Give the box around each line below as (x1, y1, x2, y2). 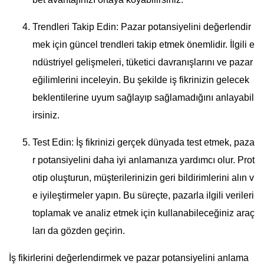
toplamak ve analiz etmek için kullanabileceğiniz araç (32, 208, 255, 219)
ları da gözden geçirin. (32, 226, 125, 236)
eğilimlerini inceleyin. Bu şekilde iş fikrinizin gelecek (32, 75, 249, 85)
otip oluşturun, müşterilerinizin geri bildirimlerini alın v (32, 173, 254, 183)
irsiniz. (32, 110, 60, 121)
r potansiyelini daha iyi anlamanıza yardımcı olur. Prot (32, 155, 255, 166)
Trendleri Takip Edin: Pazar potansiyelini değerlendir (32, 22, 251, 32)
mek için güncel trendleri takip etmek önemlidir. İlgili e (32, 39, 255, 50)
